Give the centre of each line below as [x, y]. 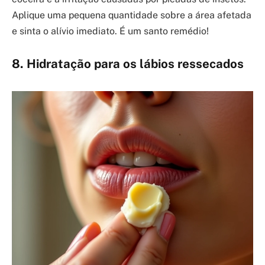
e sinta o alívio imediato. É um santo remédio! [110, 31]
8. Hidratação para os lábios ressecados [128, 64]
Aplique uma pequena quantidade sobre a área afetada [132, 15]
